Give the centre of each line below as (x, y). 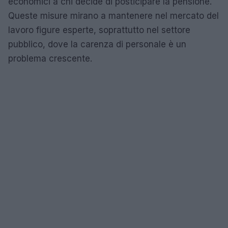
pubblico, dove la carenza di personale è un (97, 44)
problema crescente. (50, 58)
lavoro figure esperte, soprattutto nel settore (99, 30)
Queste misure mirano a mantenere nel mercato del (113, 16)
